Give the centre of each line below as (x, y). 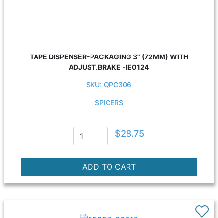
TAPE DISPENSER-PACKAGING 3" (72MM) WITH (109, 57)
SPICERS (109, 102)
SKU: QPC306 (109, 84)
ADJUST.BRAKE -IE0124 (109, 67)
